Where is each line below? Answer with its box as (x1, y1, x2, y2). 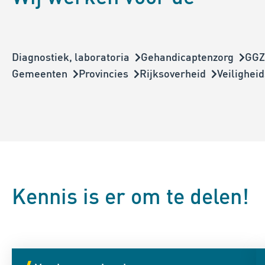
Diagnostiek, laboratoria (12, 50, 130, 64)
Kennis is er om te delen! (12, 182, 249, 210)
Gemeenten (12, 66, 67, 80)
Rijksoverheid (140, 66, 206, 80)
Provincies (79, 66, 128, 80)
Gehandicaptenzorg (141, 50, 234, 64)
